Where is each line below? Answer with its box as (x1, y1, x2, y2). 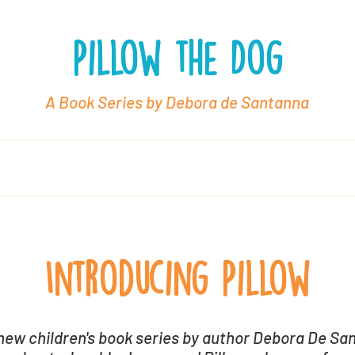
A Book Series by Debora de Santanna (45, 92, 309, 112)
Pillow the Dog (71, 40, 283, 77)
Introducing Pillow (44, 261, 310, 297)
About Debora (70, 162, 147, 177)
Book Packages (198, 162, 284, 177)
